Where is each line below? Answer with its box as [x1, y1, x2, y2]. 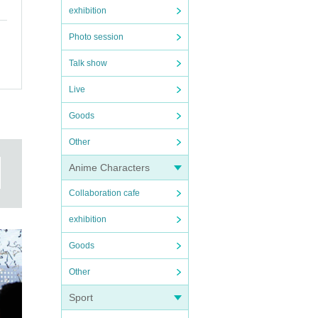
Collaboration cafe [69, 188, 140, 198]
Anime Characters [69, 162, 150, 173]
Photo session [69, 32, 124, 42]
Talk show [69, 58, 107, 68]
